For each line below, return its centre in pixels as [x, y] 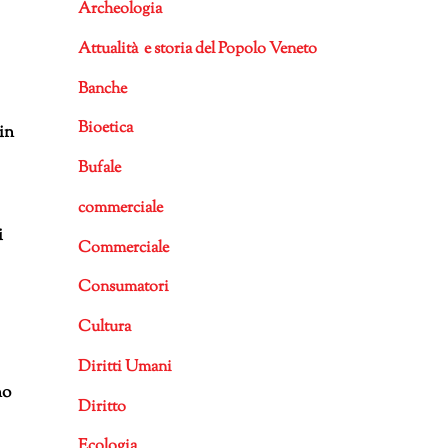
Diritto [101, 407]
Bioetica [105, 129]
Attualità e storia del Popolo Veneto [197, 49]
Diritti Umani [124, 367]
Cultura [104, 328]
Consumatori [123, 288]
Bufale [99, 169]
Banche [102, 89]
